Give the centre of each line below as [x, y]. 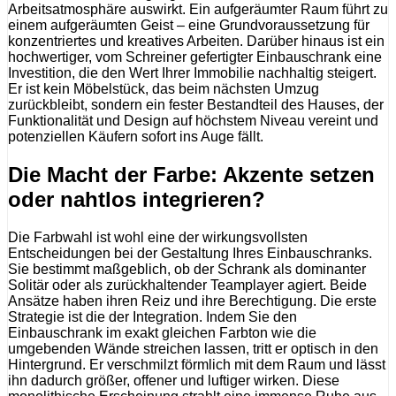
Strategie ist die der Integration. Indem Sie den [152, 316]
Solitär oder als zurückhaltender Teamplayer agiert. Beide [187, 285]
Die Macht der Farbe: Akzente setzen [191, 174]
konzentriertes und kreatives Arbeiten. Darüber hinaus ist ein [196, 41]
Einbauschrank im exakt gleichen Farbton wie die [162, 332]
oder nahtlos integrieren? [137, 199]
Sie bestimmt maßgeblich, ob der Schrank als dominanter [187, 269]
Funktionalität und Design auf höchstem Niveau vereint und [193, 120]
